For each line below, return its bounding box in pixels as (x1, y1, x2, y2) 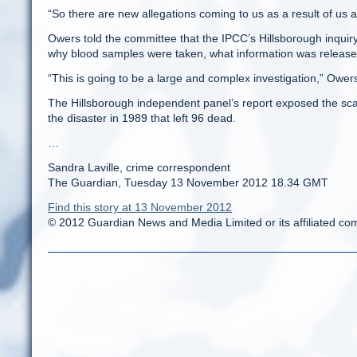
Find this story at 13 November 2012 (48, 201, 232, 214)
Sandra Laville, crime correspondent (48, 161, 230, 174)
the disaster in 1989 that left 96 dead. (48, 112, 236, 124)
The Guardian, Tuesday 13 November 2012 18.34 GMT (48, 176, 328, 189)
